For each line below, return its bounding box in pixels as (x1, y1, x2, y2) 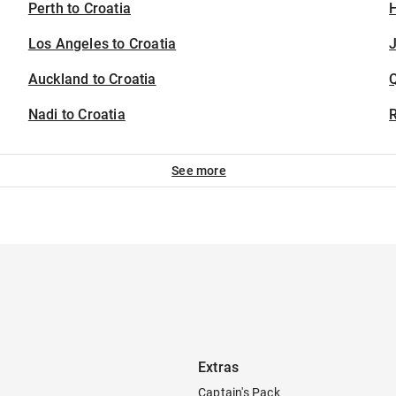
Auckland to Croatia (27, 71, 156, 88)
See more (171, 164, 226, 178)
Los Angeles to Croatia (27, 35, 177, 52)
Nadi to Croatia (27, 106, 126, 123)
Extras (198, 359, 240, 376)
